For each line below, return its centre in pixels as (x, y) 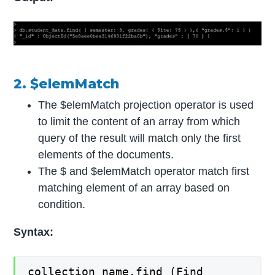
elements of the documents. (106, 154)
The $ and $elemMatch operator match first (144, 171)
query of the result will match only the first (140, 138)
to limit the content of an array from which (139, 121)
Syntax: (34, 232)
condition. (62, 204)
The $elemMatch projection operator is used (146, 105)
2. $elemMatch (67, 84)
